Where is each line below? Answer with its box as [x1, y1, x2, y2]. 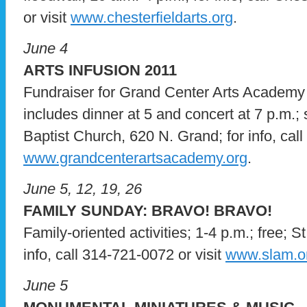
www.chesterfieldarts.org [71, 8, 233, 26]
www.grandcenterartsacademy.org [23, 149, 247, 167]
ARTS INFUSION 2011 [23, 61, 177, 79]
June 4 [23, 39, 68, 57]
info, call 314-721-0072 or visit [23, 245, 225, 263]
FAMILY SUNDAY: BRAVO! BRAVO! [23, 201, 272, 219]
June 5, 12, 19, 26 [23, 180, 142, 197]
